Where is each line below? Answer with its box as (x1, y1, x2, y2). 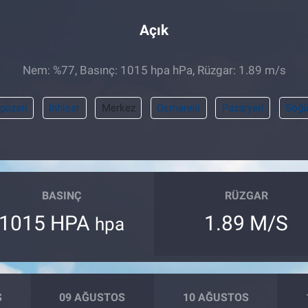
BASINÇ (42, 189, 82, 203)
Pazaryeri (221, 101, 264, 114)
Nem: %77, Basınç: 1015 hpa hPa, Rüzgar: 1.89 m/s (22, 63, 286, 78)
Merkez (101, 101, 135, 114)
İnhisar (49, 101, 80, 114)
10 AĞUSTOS (182, 291, 249, 305)
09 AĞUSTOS (59, 291, 126, 305)
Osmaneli (157, 101, 200, 114)
